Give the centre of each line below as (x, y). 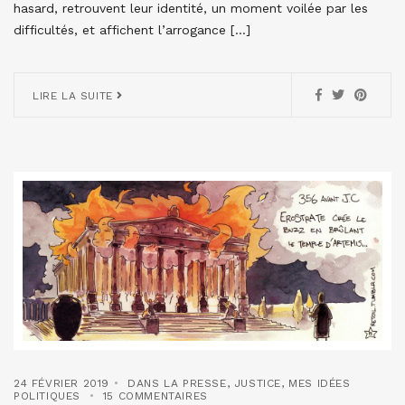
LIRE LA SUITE (75, 95)
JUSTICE (258, 383)
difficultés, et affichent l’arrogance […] (132, 29)
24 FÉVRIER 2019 (61, 383)
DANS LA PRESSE (177, 383)
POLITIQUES (47, 396)
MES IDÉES (320, 383)
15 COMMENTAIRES (155, 396)
